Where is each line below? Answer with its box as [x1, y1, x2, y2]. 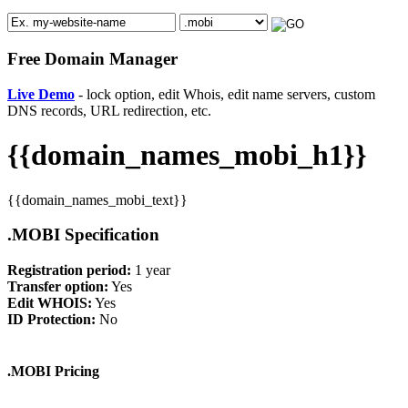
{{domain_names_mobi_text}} [7, 191, 188, 208]
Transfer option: [7, 279, 108, 295]
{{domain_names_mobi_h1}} [7, 138, 367, 172]
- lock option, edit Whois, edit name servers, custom [75, 86, 375, 102]
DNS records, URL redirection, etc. [7, 102, 211, 118]
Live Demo [7, 86, 75, 102]
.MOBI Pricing [7, 363, 99, 380]
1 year [131, 262, 170, 279]
